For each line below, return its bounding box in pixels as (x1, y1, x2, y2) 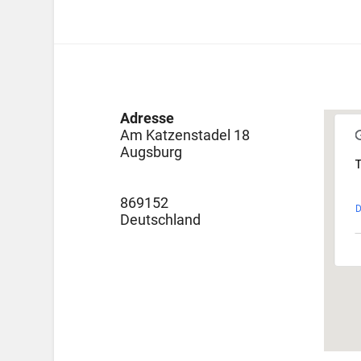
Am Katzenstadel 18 (119, 127, 250, 144)
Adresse (119, 110, 174, 127)
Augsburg (119, 143, 182, 161)
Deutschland (119, 211, 201, 229)
